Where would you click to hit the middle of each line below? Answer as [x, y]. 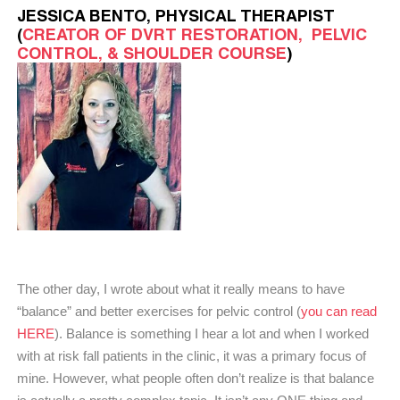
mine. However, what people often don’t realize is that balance [196, 378]
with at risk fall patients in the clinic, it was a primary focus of [192, 355]
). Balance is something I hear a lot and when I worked [212, 333]
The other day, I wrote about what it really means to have [181, 288]
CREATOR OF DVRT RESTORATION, [167, 34]
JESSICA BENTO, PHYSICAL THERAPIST [176, 16]
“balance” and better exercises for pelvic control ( [159, 311]
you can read [339, 311]
